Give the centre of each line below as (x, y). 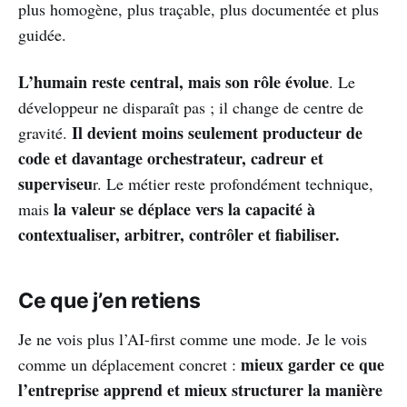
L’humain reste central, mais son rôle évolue (174, 82)
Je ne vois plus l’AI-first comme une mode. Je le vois (193, 339)
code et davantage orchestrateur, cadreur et (171, 158)
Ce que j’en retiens (109, 301)
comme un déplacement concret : (129, 364)
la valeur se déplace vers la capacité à (184, 209)
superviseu (55, 184)
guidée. (42, 35)
